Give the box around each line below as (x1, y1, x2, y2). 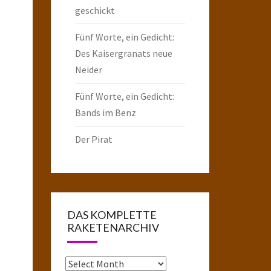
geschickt (74, 4, 115, 16)
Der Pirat (74, 132, 113, 145)
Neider (74, 63, 102, 76)
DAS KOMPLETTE (67, 207, 157, 221)
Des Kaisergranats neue (74, 47, 172, 59)
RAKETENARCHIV (67, 220, 159, 234)
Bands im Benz (74, 106, 136, 119)
